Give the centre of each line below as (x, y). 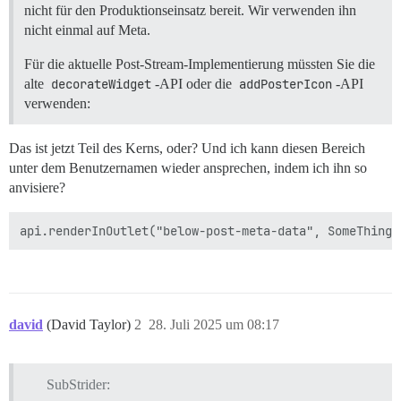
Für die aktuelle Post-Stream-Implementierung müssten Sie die (200, 64)
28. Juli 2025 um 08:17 (214, 324)
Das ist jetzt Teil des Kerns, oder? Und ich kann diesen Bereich (187, 148)
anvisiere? (37, 187)
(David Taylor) (90, 324)
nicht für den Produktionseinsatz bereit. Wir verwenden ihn (190, 10)
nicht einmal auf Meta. (87, 30)
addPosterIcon (286, 84)
